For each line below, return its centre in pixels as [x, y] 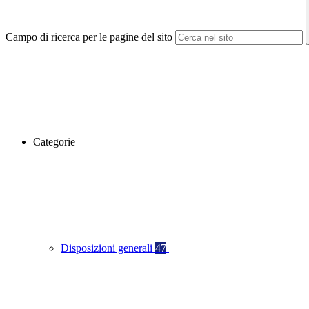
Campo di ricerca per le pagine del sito [89, 37]
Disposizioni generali [108, 248]
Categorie [54, 142]
